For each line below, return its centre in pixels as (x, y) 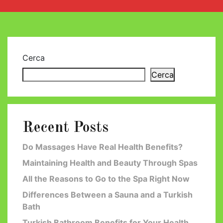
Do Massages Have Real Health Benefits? (103, 147)
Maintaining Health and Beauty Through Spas (110, 163)
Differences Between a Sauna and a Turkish (108, 194)
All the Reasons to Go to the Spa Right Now (106, 178)
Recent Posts (65, 128)
